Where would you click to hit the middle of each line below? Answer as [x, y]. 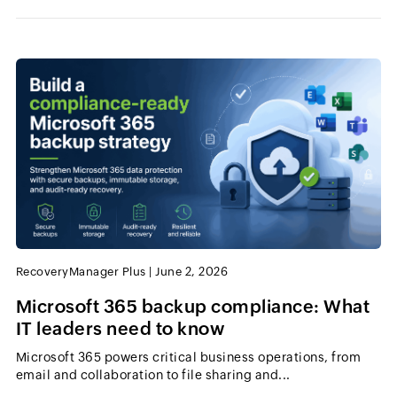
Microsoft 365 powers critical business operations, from [188, 358]
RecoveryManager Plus [81, 272]
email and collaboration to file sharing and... [153, 375]
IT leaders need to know [120, 329]
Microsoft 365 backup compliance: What [193, 307]
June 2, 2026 [192, 272]
